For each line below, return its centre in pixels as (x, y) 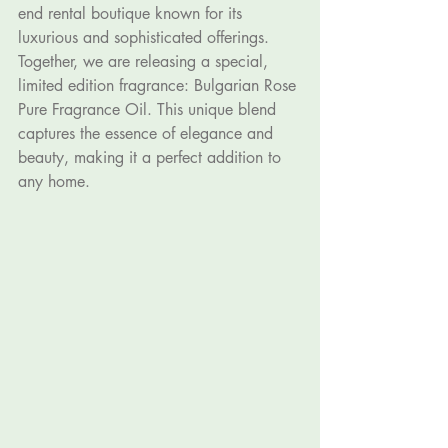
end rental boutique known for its (132, 13)
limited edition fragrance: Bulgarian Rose (159, 85)
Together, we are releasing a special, (145, 61)
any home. (54, 181)
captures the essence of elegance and (148, 133)
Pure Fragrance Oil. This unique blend (149, 109)
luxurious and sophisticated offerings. (146, 37)
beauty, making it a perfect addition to (152, 157)
